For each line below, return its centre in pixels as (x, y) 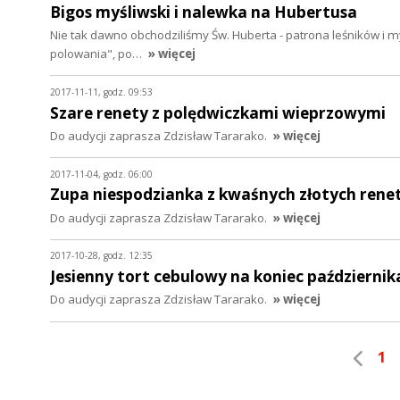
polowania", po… (97, 54)
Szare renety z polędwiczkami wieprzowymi (218, 112)
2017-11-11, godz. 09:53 (101, 92)
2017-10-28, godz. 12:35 (101, 256)
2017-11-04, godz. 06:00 (101, 174)
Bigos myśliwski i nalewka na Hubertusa (204, 12)
